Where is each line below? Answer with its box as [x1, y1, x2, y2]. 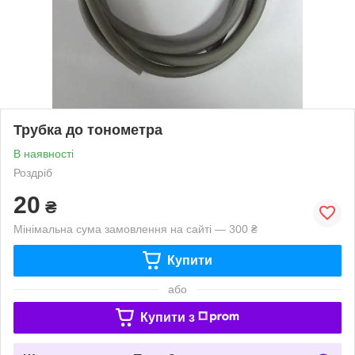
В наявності [13, 147, 74, 160]
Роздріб [13, 166, 52, 179]
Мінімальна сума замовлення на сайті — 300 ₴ [13, 222, 258, 235]
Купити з [139, 310, 195, 324]
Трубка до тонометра [13, 121, 162, 138]
